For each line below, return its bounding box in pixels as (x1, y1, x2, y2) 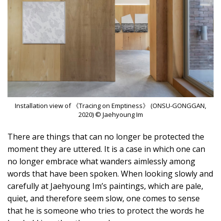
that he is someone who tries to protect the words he (7, 205, 204, 216)
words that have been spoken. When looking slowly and (7, 168, 213, 179)
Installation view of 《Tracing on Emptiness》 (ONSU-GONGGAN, (15, 101, 206, 110)
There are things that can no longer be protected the (7, 131, 204, 142)
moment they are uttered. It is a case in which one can (7, 143, 205, 154)
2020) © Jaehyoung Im (78, 110, 143, 119)
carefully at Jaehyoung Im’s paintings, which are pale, (7, 180, 203, 191)
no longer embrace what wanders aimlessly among (7, 155, 195, 167)
